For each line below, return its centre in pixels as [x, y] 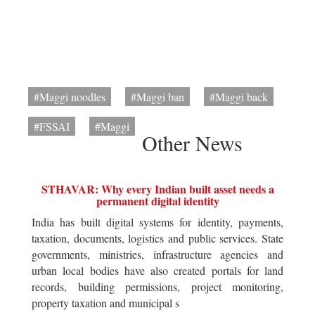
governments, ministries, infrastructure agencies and [157, 254]
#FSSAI [52, 126]
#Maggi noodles [70, 97]
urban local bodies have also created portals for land [157, 270]
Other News [192, 143]
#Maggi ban [157, 97]
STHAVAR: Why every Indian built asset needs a [157, 189]
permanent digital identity [157, 201]
